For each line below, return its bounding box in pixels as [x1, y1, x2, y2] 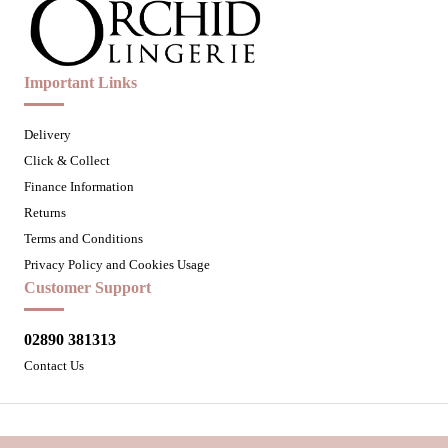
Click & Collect [24, 152, 110, 168]
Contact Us [24, 357, 84, 373]
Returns [24, 204, 66, 220]
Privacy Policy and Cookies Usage [24, 256, 210, 272]
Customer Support [24, 278, 151, 296]
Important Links [24, 73, 137, 91]
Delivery [24, 126, 71, 142]
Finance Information [24, 178, 134, 194]
